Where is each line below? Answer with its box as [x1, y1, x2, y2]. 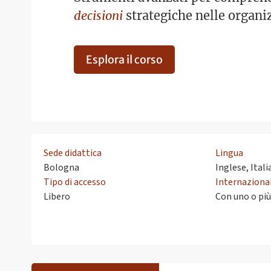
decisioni [74, 7, 123, 24]
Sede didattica [44, 146, 102, 160]
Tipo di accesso [44, 175, 106, 189]
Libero [44, 190, 70, 204]
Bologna [44, 161, 79, 175]
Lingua [215, 146, 243, 160]
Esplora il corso [86, 52, 163, 67]
